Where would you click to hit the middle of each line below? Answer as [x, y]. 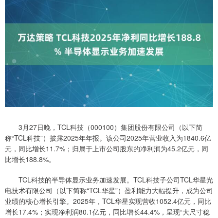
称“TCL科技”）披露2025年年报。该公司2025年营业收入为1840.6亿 [108, 137]
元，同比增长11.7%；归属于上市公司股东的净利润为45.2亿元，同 [107, 148]
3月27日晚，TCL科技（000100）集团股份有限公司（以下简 [104, 127]
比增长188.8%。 [30, 159]
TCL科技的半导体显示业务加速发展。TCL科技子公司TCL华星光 [109, 179]
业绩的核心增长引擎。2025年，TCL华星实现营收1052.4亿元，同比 [108, 201]
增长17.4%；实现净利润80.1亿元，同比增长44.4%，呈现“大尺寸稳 [107, 211]
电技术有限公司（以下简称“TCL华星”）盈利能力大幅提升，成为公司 [109, 190]
